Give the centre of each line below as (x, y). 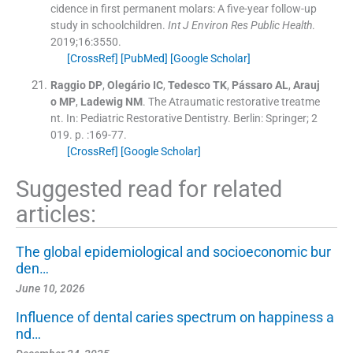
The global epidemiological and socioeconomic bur (173, 251)
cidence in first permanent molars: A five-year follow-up (183, 8)
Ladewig (101, 101)
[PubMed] (144, 58)
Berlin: (248, 118)
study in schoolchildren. (108, 25)
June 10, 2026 (50, 288)
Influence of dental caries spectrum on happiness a (175, 317)
